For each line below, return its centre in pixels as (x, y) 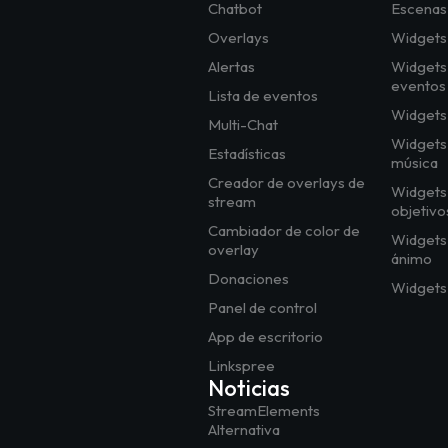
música (414, 163)
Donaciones (248, 279)
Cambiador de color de (283, 231)
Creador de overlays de (286, 183)
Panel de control (262, 308)
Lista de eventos (262, 96)
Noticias (248, 388)
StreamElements (263, 411)
